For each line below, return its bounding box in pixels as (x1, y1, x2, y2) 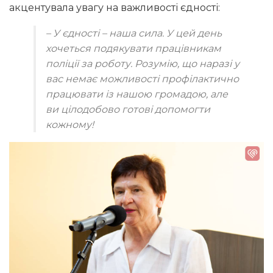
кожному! (46, 119, 94, 131)
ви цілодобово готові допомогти (46, 104, 210, 116)
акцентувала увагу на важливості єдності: (9, 2, 220, 14)
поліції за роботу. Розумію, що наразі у (46, 58, 239, 70)
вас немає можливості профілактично (46, 73, 239, 85)
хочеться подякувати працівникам (46, 43, 221, 55)
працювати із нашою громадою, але (46, 88, 228, 101)
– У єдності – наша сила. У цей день (46, 27, 222, 40)
